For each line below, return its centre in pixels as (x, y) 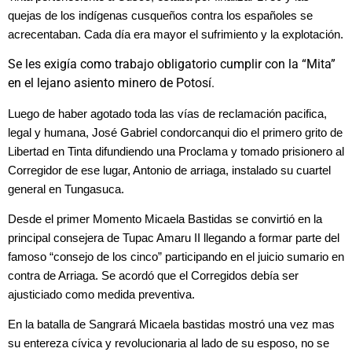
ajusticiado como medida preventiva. (101, 295)
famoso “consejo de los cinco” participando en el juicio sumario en (176, 257)
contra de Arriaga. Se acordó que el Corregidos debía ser (153, 276)
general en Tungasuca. (66, 189)
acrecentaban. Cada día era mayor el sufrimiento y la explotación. (176, 34)
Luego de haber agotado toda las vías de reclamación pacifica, (167, 114)
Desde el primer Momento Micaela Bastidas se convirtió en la (165, 220)
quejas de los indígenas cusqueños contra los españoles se (160, 15)
